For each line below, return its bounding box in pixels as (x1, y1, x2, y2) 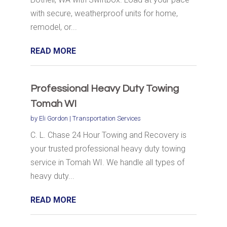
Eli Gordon (39, 115, 68, 123)
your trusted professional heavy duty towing (30, 144, 185, 154)
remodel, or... (30, 22, 77, 32)
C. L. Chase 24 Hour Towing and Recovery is (30, 130, 186, 140)
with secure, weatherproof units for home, (30, 9, 178, 19)
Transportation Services (72, 115, 141, 123)
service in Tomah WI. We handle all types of (30, 158, 184, 168)
